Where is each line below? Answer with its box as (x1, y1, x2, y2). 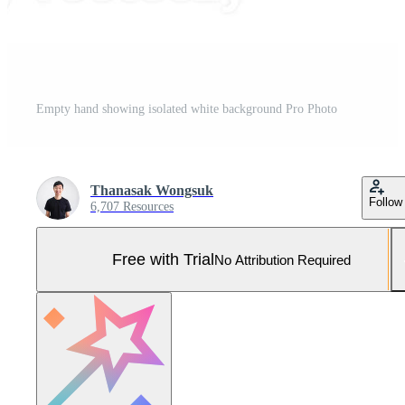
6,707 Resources (90, 200, 174, 214)
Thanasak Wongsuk (90, 183, 213, 199)
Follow (369, 195, 402, 210)
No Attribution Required (214, 251, 351, 268)
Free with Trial (112, 250, 214, 268)
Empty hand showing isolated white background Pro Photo (36, 102, 337, 117)
